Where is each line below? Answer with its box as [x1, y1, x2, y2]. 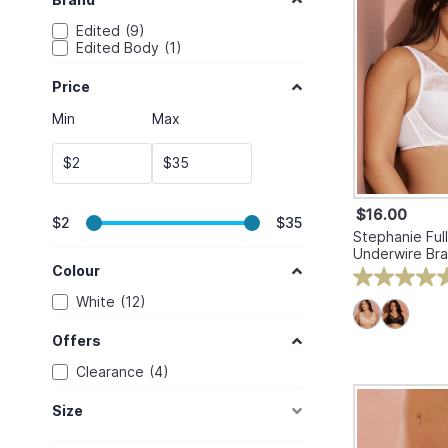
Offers [52, 331, 101, 349]
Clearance [76, 363, 144, 381]
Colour [52, 261, 100, 279]
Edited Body [76, 39, 159, 57]
